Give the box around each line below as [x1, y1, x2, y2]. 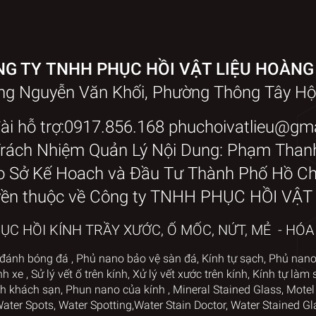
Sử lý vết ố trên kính [30, 267, 128, 281]
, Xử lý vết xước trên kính [127, 267, 248, 281]
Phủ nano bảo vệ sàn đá [76, 251, 197, 265]
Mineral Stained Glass [172, 282, 281, 296]
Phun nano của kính [65, 282, 165, 296]
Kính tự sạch [202, 251, 264, 265]
